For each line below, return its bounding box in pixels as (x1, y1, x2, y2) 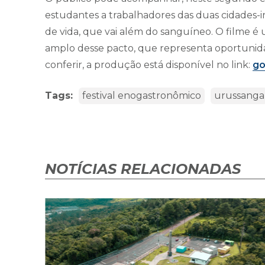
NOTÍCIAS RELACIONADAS (45, 160, 241, 178)
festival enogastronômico (82, 90, 201, 102)
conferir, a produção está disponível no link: (45, 59, 253, 71)
